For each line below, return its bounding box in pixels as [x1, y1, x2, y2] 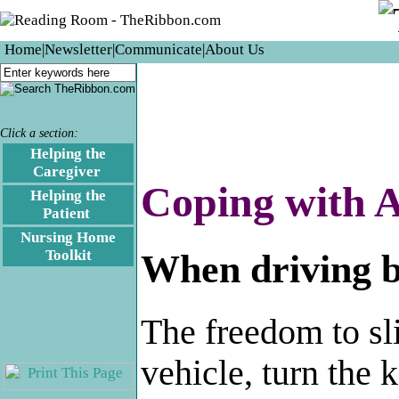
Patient [43, 204, 90, 222]
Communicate [115, 41, 202, 58]
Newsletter [45, 41, 112, 58]
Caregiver [32, 162, 101, 180]
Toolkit [45, 246, 92, 264]
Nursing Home [20, 228, 116, 246]
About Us [205, 41, 265, 58]
